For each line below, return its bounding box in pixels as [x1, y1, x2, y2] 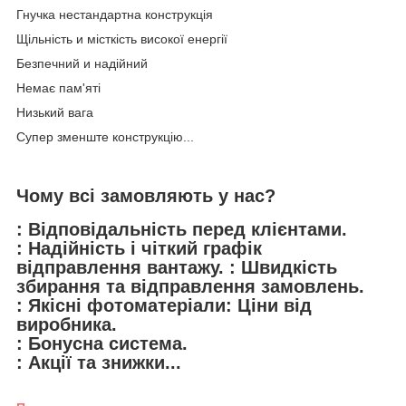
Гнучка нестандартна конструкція [16, 7, 213, 23]
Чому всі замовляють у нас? [16, 186, 275, 206]
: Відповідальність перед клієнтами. [16, 218, 347, 239]
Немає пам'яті [16, 81, 101, 96]
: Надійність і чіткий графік [16, 237, 262, 258]
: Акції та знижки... [16, 352, 181, 372]
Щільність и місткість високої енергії [16, 32, 227, 47]
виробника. [16, 314, 117, 334]
